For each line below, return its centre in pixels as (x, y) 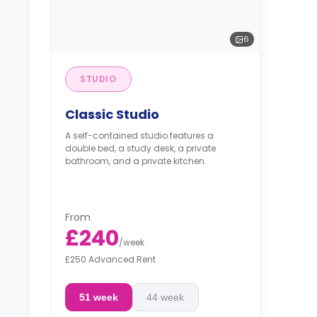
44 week (166, 297)
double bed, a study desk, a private (140, 148)
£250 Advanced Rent (110, 259)
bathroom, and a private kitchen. (136, 161)
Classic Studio (112, 114)
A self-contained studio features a (139, 136)
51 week (98, 297)
